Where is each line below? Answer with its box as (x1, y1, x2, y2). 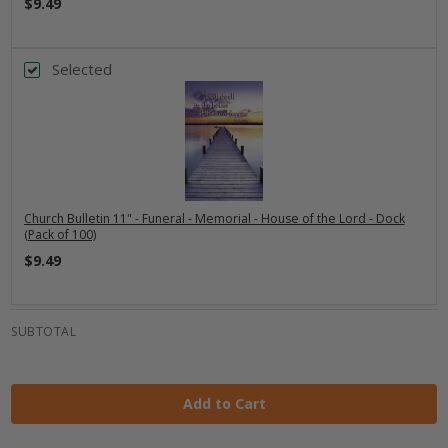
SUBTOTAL (11, 322, 77, 340)
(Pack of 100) (23, 225, 96, 243)
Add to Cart (182, 394, 266, 414)
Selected (52, 58, 112, 79)
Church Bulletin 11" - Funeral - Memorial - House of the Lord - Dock (23, 209, 405, 227)
